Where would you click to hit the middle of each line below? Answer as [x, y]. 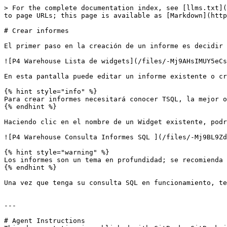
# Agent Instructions [45, 221]
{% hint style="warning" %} [57, 152]
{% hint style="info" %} [51, 91]
